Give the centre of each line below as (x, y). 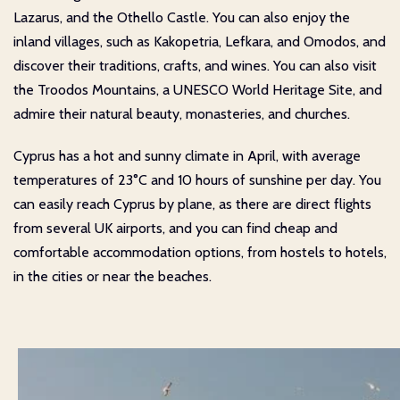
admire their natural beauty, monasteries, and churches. (182, 113)
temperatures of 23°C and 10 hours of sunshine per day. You (197, 179)
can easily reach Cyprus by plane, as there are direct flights (192, 204)
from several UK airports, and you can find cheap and (175, 228)
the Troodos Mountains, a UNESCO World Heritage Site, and (198, 89)
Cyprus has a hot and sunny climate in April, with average (187, 155)
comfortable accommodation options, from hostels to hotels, (200, 252)
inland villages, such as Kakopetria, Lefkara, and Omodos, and (200, 41)
